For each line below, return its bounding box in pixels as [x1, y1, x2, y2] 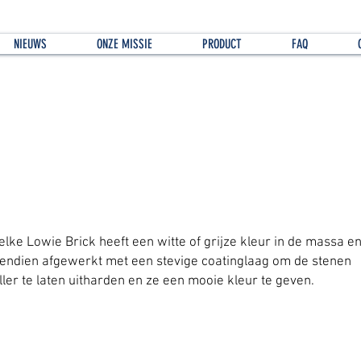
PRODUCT [202, 36, 242, 52]
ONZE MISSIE [97, 36, 152, 52]
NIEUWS [14, 36, 47, 52]
